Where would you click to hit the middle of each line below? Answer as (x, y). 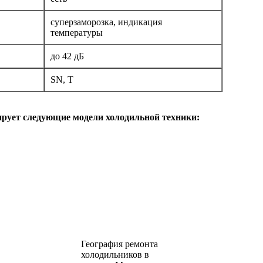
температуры (77, 33)
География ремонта (119, 244)
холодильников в (115, 254)
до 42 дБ (67, 56)
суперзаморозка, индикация (106, 22)
